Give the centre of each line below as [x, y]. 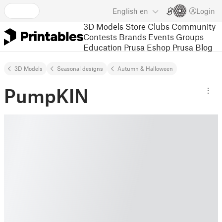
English [125, 11]
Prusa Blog [193, 47]
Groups [190, 36]
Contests [100, 36]
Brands [133, 36]
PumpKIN [46, 96]
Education [103, 47]
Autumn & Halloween [145, 68]
